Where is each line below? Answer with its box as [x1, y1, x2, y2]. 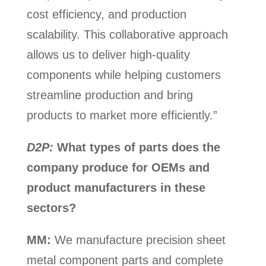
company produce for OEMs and [26, 160, 210, 174]
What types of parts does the [53, 140, 220, 154]
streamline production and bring [26, 88, 193, 102]
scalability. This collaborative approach [26, 27, 228, 41]
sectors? [26, 201, 80, 214]
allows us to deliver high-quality [26, 47, 190, 61]
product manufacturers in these [26, 180, 205, 194]
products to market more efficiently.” [26, 108, 217, 122]
